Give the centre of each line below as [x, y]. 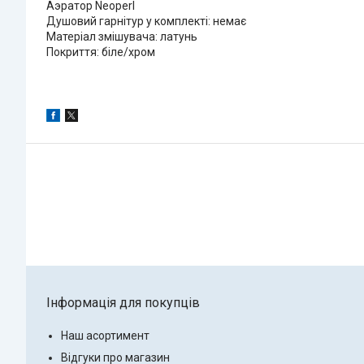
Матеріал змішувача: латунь [122, 36]
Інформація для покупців [123, 302]
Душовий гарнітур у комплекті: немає [146, 21]
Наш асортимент [105, 335]
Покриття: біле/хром [101, 52]
